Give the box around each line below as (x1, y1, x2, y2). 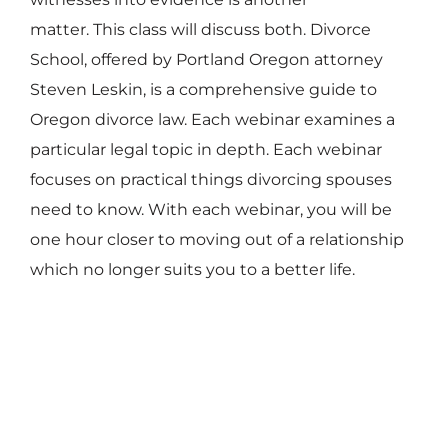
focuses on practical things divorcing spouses (29, 169, 392, 189)
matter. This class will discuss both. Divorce (29, 19, 371, 39)
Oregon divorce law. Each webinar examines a (29, 109, 395, 129)
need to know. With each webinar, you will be (29, 199, 392, 219)
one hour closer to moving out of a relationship (29, 229, 404, 249)
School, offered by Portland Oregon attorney (29, 49, 383, 69)
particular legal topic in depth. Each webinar (29, 139, 382, 159)
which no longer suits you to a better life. (29, 259, 355, 279)
